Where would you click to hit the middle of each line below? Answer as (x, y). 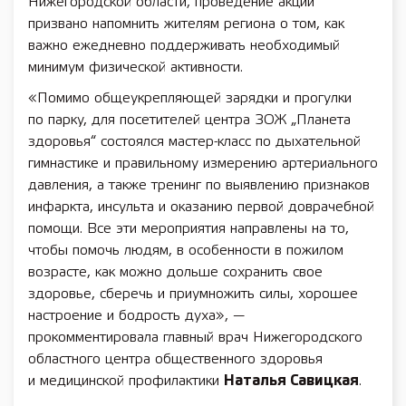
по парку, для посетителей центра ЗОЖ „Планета (189, 120)
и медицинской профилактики (126, 381)
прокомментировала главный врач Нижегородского (195, 338)
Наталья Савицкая (291, 381)
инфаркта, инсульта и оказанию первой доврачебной (201, 207)
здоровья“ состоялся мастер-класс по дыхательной (194, 142)
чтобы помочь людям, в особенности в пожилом (186, 251)
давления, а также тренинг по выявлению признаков (199, 185)
